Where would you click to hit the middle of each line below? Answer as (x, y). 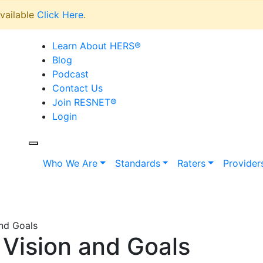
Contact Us (77, 88)
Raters (192, 163)
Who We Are (70, 163)
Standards (137, 163)
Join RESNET (81, 102)
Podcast (70, 74)
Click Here (60, 15)
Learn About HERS (93, 46)
